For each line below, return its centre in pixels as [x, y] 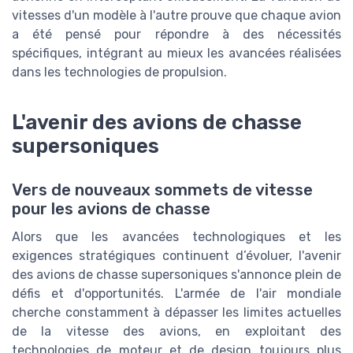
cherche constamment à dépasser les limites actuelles [176, 312]
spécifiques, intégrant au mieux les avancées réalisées [176, 53]
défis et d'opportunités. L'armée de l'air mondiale [176, 293]
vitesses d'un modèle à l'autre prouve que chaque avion [176, 15]
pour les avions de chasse [111, 208]
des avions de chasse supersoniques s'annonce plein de [176, 274]
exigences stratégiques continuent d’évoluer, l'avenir [176, 255]
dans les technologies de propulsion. [119, 72]
